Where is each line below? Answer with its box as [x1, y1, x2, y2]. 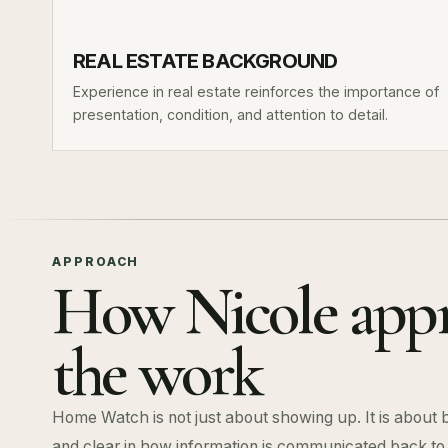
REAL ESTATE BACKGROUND [73, 49, 338, 73]
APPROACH [52, 254, 140, 269]
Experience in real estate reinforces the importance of [73, 83, 439, 100]
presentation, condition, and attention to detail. [73, 106, 388, 123]
